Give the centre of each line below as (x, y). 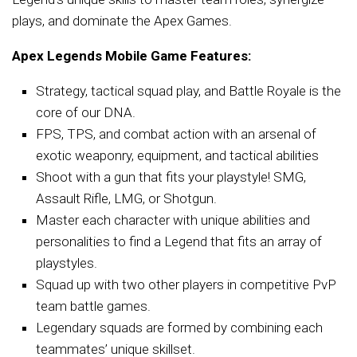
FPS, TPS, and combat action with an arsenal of (176, 134)
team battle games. (93, 306)
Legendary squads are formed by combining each (179, 328)
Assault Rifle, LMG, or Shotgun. (126, 198)
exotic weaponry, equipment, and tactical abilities (177, 155)
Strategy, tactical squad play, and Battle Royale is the (188, 91)
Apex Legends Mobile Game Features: (131, 56)
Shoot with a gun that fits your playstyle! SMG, (171, 177)
